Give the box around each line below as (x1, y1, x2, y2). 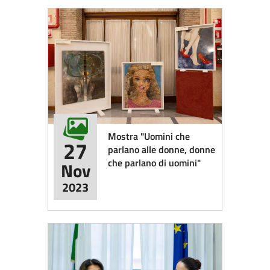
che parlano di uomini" (108, 155, 201, 171)
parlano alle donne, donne (108, 142, 216, 157)
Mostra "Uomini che (108, 129, 190, 144)
